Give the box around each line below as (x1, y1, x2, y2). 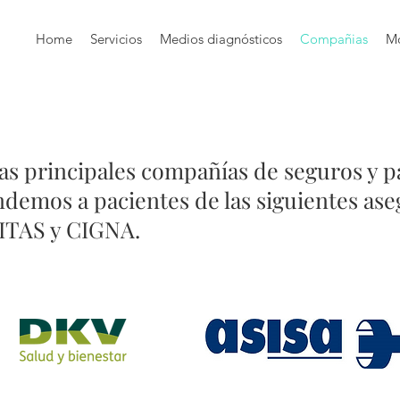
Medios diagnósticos (160, 30, 282, 47)
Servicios (90, 30, 142, 47)
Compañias (300, 30, 368, 47)
